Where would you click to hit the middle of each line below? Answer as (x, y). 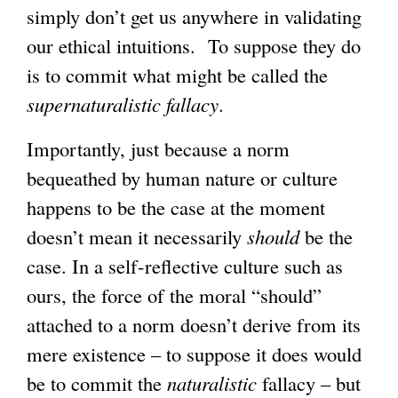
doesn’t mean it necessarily (137, 236)
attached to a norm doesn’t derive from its (194, 324)
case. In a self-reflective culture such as (185, 265)
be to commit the (97, 382)
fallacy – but (309, 382)
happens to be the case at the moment (176, 207)
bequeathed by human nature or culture (182, 177)
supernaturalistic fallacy (123, 104)
